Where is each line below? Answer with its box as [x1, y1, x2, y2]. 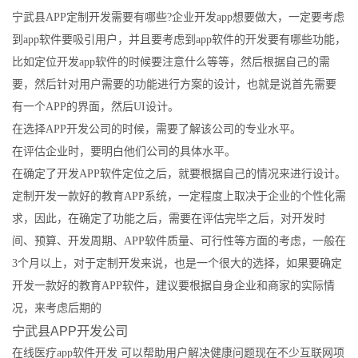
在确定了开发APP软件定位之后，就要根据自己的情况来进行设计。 [12, 168, 346, 180]
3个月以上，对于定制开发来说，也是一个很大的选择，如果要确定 [12, 257, 342, 269]
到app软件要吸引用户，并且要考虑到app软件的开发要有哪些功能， [12, 34, 346, 46]
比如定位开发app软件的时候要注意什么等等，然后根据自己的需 [12, 56, 330, 68]
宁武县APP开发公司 [12, 324, 128, 338]
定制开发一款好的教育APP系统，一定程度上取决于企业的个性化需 [12, 190, 346, 202]
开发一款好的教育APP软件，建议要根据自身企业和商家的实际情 [12, 280, 335, 292]
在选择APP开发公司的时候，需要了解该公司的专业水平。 [12, 123, 301, 135]
